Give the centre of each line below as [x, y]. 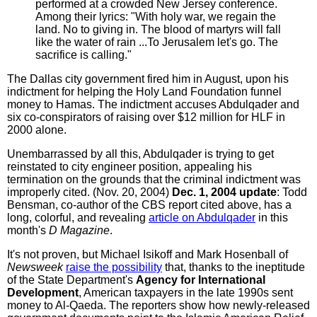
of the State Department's [71, 279]
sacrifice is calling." [83, 54]
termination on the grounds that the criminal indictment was [154, 179]
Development [43, 292]
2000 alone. [37, 129]
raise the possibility [114, 267]
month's [28, 230]
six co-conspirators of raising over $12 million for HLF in [146, 117]
